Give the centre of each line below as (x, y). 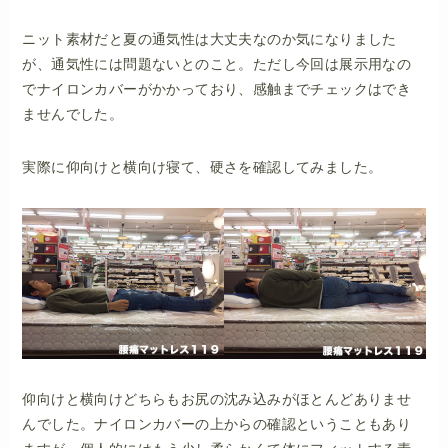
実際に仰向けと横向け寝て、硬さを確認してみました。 (202, 167)
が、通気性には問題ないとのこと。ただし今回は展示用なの (217, 64)
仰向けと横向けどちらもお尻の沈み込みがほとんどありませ (217, 399)
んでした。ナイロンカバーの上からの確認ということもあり (217, 424)
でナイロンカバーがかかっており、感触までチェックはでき (217, 89)
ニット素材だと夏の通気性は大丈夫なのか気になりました (209, 39)
